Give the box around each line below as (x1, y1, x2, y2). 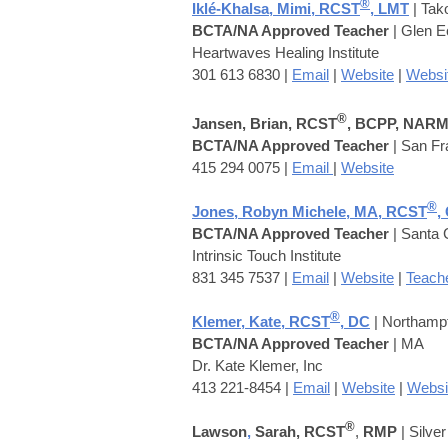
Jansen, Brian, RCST (192, 114, 337, 132)
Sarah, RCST (251, 422, 345, 440)
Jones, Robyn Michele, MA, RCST (192, 202, 427, 220)
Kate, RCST (249, 312, 330, 330)
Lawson (192, 422, 247, 440)
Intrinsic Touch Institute (192, 246, 341, 264)
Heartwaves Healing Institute (192, 43, 379, 61)
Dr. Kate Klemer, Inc (192, 356, 323, 374)
